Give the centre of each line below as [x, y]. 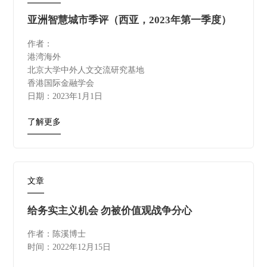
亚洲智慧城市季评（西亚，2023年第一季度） [129, 20]
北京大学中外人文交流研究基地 [87, 70]
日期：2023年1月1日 [65, 97]
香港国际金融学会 [60, 83]
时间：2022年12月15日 [69, 247]
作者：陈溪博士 [56, 234]
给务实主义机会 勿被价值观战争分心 [109, 210]
